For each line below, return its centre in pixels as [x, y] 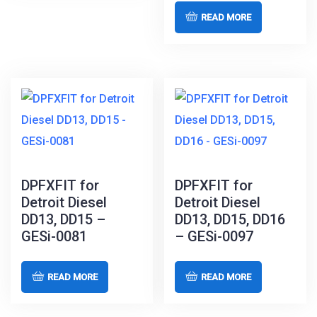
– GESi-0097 [214, 236]
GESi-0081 [54, 236]
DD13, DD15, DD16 [230, 219]
